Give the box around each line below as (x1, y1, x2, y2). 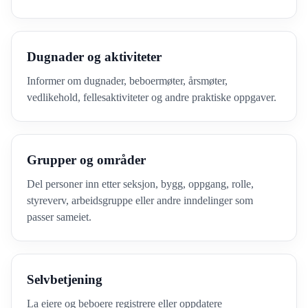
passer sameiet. (27, 211, 91, 223)
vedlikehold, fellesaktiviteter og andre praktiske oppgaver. (27, 91, 276, 103)
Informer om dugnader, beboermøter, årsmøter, (27, 75, 228, 87)
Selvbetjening (27, 272, 102, 287)
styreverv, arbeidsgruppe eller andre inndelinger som (27, 195, 253, 206)
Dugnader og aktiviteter (27, 49, 162, 64)
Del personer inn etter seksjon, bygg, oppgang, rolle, (27, 178, 254, 190)
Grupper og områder (27, 153, 146, 167)
